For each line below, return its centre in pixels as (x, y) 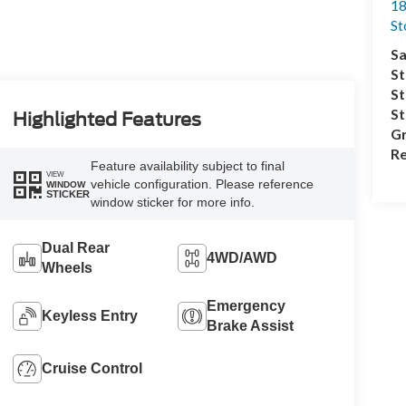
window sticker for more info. (172, 203)
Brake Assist (251, 326)
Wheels (67, 268)
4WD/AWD (242, 258)
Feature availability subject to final (187, 166)
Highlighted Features (106, 120)
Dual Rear (75, 248)
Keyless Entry (89, 316)
